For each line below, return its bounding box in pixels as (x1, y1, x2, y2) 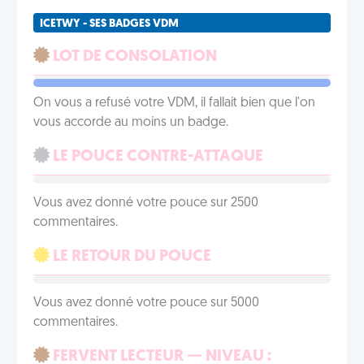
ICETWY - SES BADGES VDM (40, 18, 179, 30)
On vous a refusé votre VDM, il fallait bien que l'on (33, 97, 315, 110)
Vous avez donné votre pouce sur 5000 (33, 297, 259, 310)
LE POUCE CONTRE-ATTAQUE (50, 149, 263, 165)
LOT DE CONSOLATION (50, 49, 217, 65)
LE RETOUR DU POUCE (50, 249, 211, 265)
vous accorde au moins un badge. (33, 116, 228, 129)
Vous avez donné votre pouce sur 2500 (33, 197, 258, 210)
